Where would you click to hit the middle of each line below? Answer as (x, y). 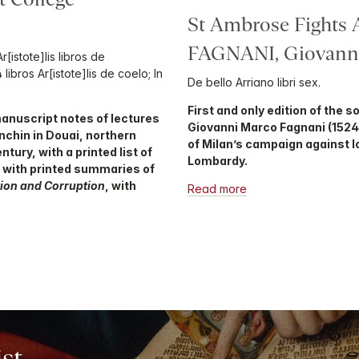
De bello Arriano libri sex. (254, 82)
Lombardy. (218, 160)
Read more (217, 188)
